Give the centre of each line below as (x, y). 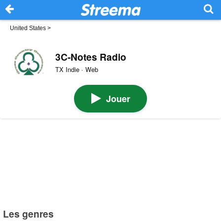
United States (28, 28)
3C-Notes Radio (91, 56)
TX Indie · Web (76, 70)
